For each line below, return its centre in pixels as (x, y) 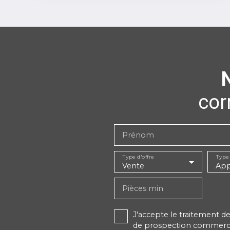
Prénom (138, 135)
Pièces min (143, 188)
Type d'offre (138, 157)
